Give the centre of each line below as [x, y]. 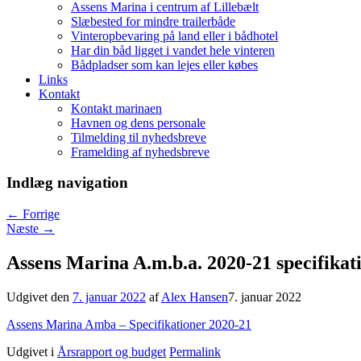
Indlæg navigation [67, 183]
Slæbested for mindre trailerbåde [153, 21]
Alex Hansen [195, 297]
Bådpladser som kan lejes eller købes [164, 64]
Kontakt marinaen [116, 108]
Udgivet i [30, 351]
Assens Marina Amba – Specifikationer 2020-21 [129, 324]
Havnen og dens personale [138, 122]
